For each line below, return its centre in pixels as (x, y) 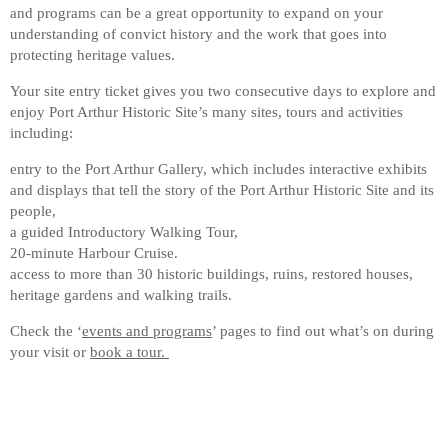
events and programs (147, 330)
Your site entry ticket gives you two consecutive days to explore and (223, 90)
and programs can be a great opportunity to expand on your (196, 12)
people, (33, 210)
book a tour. (129, 351)
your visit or (50, 351)
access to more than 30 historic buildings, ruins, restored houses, (211, 273)
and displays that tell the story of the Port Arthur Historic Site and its (222, 189)
